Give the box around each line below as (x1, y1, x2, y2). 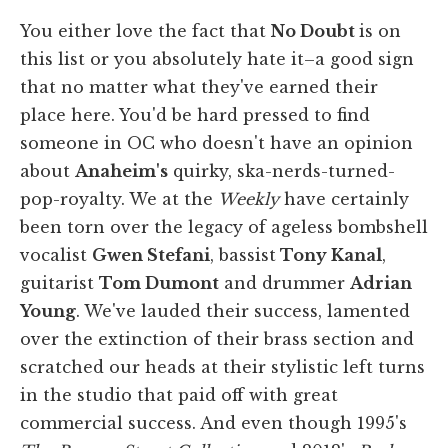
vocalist (20, 244, 92, 265)
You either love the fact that (20, 20, 271, 41)
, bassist (210, 244, 276, 265)
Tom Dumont (99, 272, 219, 293)
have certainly (279, 188, 409, 209)
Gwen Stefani (92, 244, 210, 265)
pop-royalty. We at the (20, 188, 218, 209)
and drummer (219, 272, 350, 293)
